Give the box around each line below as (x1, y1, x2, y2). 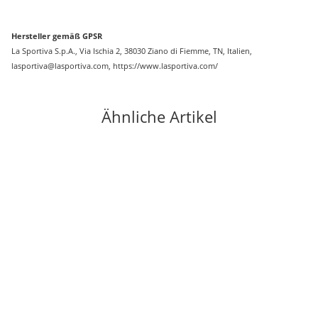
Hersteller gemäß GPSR (11, 30, 102, 41)
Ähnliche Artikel (101, 105, 217, 127)
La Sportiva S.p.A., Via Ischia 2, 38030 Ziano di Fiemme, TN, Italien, (11, 45, 252, 56)
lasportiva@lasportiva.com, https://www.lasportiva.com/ (11, 60, 218, 71)
